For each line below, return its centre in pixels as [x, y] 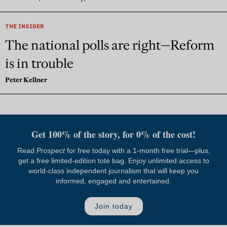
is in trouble [39, 64]
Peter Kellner [26, 80]
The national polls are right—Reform [110, 45]
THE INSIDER [24, 26]
